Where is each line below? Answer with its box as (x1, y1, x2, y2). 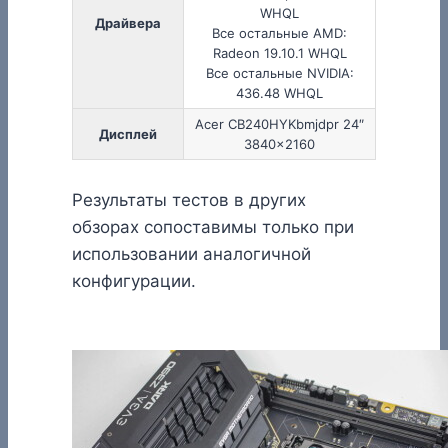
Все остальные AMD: (212, 25, 347, 42)
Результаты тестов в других (72, 190, 306, 211)
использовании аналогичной (72, 244, 311, 265)
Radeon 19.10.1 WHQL (212, 45, 347, 62)
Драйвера (95, 15, 161, 32)
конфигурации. (72, 271, 196, 292)
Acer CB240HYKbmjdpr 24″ (195, 116, 364, 133)
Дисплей (99, 126, 157, 143)
